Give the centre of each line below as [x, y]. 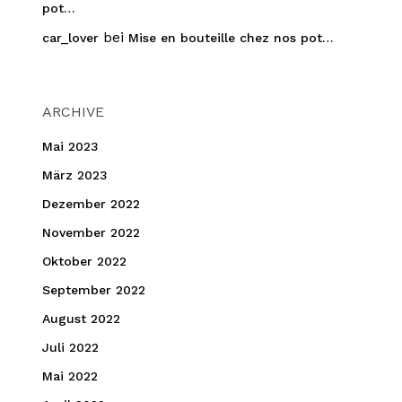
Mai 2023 [70, 146]
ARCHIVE [73, 112]
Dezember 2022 [91, 204]
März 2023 [74, 175]
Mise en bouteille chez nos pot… [231, 38]
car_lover [70, 38]
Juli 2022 [70, 347]
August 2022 [81, 319]
